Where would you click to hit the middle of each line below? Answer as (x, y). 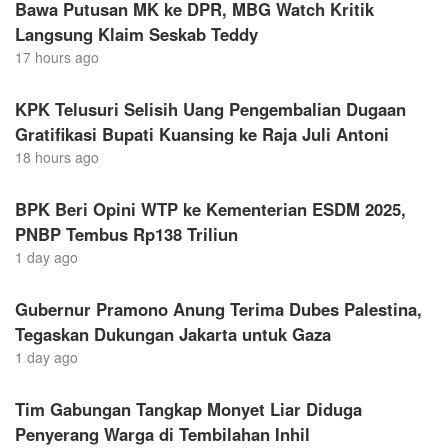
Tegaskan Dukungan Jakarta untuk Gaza (173, 333)
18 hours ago (57, 156)
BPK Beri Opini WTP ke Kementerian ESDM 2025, (210, 208)
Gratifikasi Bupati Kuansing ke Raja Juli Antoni (202, 133)
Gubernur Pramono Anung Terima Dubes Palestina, (218, 308)
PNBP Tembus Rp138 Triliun (126, 233)
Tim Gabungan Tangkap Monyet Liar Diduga (188, 408)
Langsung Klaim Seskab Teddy (136, 33)
